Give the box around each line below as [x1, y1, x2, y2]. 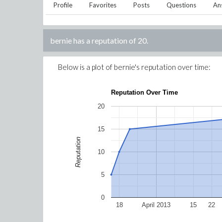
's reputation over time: [135, 62, 211, 71]
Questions [166, 1, 196, 9]
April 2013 [142, 201, 171, 209]
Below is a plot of [58, 62, 114, 71]
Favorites [89, 1, 116, 9]
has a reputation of [73, 36, 138, 45]
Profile [54, 1, 72, 9]
